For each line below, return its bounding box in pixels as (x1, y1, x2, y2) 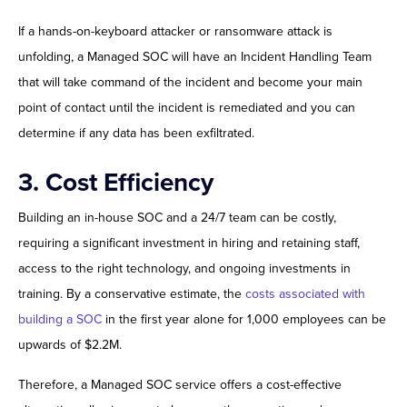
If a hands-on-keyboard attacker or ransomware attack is (18, 24, 333, 40)
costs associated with (245, 286, 365, 303)
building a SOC (18, 312, 102, 328)
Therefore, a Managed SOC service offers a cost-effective (18, 377, 342, 393)
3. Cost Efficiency (18, 167, 213, 199)
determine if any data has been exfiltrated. (18, 125, 254, 142)
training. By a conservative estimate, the (18, 286, 245, 303)
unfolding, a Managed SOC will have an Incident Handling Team (18, 49, 372, 65)
